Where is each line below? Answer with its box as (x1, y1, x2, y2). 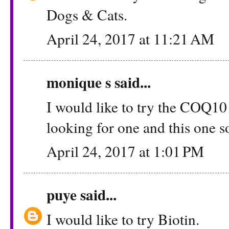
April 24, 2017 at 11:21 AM (47, 29, 214, 49)
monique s (47, 71, 111, 94)
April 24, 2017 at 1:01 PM (47, 141, 204, 162)
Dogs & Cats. (47, 4, 127, 25)
